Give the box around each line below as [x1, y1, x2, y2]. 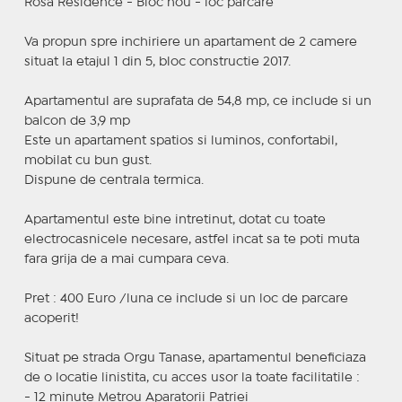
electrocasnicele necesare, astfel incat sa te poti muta [23, 233, 360, 245]
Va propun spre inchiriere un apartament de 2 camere [23, 36, 357, 48]
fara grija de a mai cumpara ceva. [23, 253, 229, 265]
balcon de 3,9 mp [23, 115, 130, 127]
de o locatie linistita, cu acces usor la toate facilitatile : [23, 371, 360, 383]
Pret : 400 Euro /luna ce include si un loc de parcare [23, 293, 348, 304]
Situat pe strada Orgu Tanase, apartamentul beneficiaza [23, 352, 366, 363]
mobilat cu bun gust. [23, 154, 152, 166]
